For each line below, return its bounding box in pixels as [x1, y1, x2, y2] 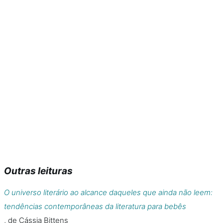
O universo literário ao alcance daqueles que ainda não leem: [4, 188, 213, 197]
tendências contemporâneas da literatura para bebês [4, 202, 186, 211]
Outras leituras [4, 165, 73, 177]
